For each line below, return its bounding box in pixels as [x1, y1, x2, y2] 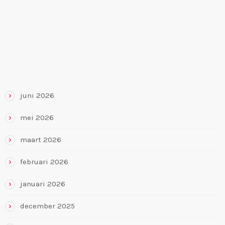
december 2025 [20, 201, 75, 211]
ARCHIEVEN [5, 64, 49, 74]
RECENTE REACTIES [5, 25, 80, 35]
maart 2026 [20, 135, 61, 145]
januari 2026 [20, 179, 65, 189]
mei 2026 [20, 113, 54, 123]
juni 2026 [20, 91, 54, 100]
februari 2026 [20, 157, 68, 167]
